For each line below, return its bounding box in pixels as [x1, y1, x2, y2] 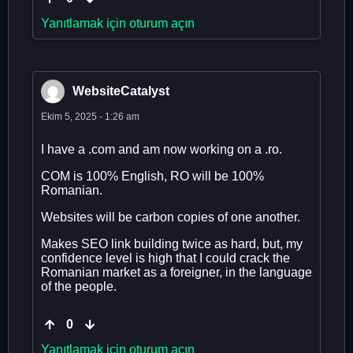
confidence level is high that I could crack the [41, 251, 290, 265]
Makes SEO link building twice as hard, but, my [41, 236, 303, 251]
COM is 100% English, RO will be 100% [41, 169, 264, 183]
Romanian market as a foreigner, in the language [41, 265, 312, 279]
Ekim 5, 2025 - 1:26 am [41, 110, 139, 122]
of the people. [41, 279, 117, 293]
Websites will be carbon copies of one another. [41, 210, 300, 224]
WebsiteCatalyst [72, 84, 169, 98]
